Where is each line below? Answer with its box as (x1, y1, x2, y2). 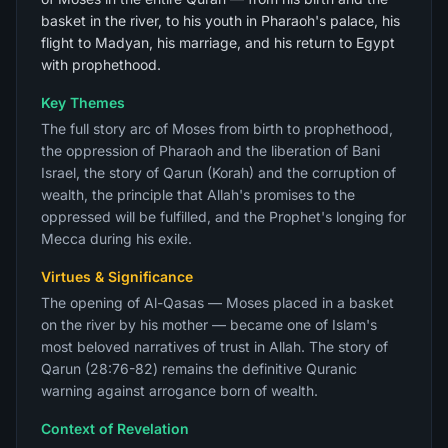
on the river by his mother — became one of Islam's (41, 316, 377, 333)
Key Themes (41, 94, 125, 111)
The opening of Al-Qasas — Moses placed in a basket (41, 294, 394, 311)
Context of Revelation (41, 420, 189, 437)
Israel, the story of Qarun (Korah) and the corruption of (41, 164, 396, 181)
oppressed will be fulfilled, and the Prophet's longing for (41, 208, 406, 225)
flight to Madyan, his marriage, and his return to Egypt (41, 34, 395, 51)
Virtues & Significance (41, 268, 193, 285)
